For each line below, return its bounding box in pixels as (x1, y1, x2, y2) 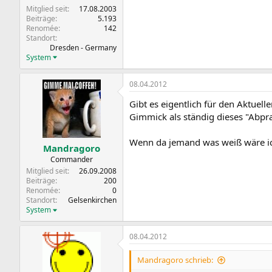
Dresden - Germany (50, 42, 117, 53)
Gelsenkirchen (68, 195, 117, 205)
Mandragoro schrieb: (137, 254, 213, 265)
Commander (50, 154, 93, 165)
